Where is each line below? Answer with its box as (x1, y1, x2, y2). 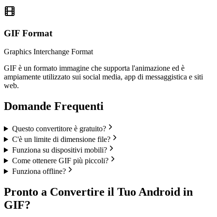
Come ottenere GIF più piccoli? (12, 156, 108, 165)
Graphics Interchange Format (4, 47, 93, 56)
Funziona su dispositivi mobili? (12, 146, 107, 155)
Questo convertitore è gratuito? (12, 124, 106, 133)
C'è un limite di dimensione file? (12, 135, 110, 144)
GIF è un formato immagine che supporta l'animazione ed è (4, 64, 185, 73)
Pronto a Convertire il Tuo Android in (4, 185, 193, 198)
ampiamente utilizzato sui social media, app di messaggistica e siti (4, 73, 203, 81)
